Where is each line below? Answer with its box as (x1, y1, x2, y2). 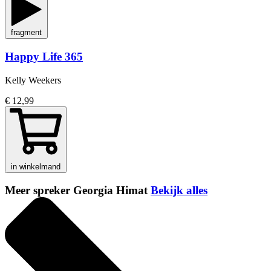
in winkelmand (11, 162, 60, 171)
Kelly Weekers (5, 74, 61, 85)
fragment (11, 28, 42, 38)
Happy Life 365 (5, 50, 83, 63)
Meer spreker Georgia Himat (5, 184, 151, 197)
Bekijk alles (151, 184, 207, 197)
